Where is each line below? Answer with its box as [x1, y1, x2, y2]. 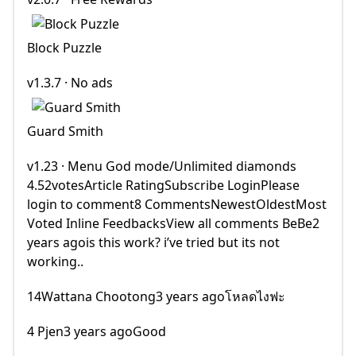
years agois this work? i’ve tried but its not [27, 234, 280, 252]
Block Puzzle [27, 39, 102, 57]
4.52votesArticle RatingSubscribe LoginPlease [27, 176, 300, 195]
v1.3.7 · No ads [27, 74, 113, 92]
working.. [27, 253, 83, 271]
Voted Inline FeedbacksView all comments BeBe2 [27, 215, 319, 233]
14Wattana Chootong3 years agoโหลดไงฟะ [27, 288, 285, 306]
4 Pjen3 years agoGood [27, 323, 166, 341]
